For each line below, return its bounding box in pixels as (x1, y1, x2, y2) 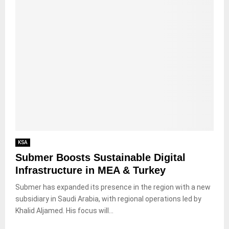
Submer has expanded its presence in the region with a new (15, 182, 211, 191)
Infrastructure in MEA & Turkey (15, 164, 166, 176)
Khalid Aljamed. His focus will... (15, 206, 113, 215)
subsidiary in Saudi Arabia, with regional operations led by (15, 194, 201, 203)
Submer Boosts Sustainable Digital (15, 151, 186, 163)
